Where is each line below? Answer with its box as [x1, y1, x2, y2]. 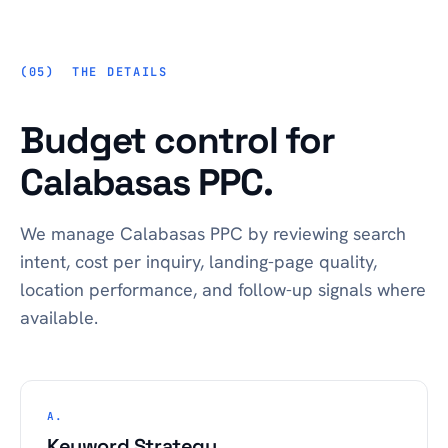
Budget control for [20, 117, 336, 164]
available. [20, 306, 98, 329]
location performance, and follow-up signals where [20, 278, 426, 301]
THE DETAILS [72, 64, 168, 80]
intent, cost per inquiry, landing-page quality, [20, 250, 377, 273]
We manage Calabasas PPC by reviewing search [20, 222, 406, 245]
